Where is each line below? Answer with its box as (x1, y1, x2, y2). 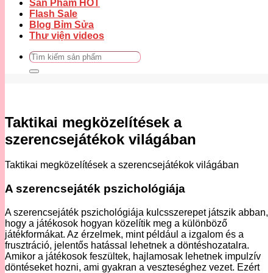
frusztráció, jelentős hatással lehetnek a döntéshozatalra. (5, 239, 249, 250)
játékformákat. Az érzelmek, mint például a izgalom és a (5, 229, 244, 239)
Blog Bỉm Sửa (29, 19, 94, 30)
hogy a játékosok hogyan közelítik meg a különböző (5, 218, 227, 229)
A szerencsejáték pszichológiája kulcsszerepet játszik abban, (5, 207, 268, 218)
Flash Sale (29, 8, 77, 19)
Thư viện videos (29, 30, 104, 41)
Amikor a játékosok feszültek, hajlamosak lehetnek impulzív (5, 250, 261, 261)
